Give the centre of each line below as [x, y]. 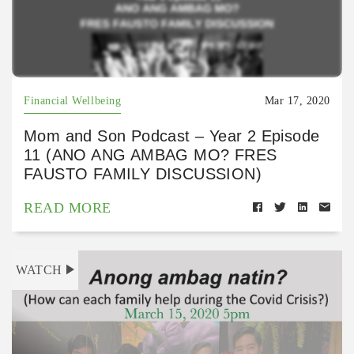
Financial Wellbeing [73, 100]
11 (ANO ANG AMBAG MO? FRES [151, 154]
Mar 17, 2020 [297, 100]
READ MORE [68, 207]
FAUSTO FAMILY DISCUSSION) [143, 173]
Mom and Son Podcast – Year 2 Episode [172, 136]
